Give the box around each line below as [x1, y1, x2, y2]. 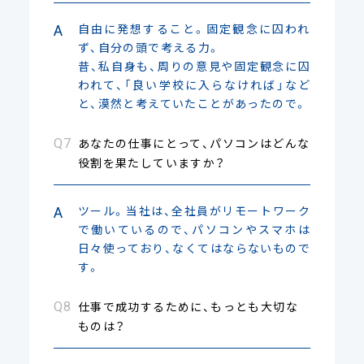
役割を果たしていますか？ [77, 154, 226, 171]
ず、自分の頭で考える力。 [77, 38, 221, 55]
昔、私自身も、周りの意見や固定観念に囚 [77, 57, 311, 74]
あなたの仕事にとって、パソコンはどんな [77, 134, 310, 151]
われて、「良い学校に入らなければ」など [77, 76, 311, 93]
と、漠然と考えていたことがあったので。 [77, 94, 308, 111]
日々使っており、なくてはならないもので [77, 239, 311, 256]
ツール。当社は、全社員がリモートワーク [77, 201, 311, 219]
